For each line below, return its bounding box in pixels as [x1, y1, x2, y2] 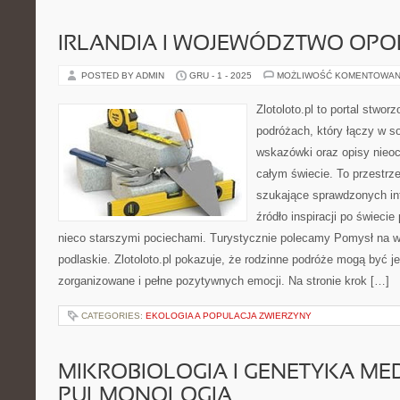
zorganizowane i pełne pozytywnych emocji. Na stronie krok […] [58, 274, 389, 287]
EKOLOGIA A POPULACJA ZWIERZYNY [146, 311, 312, 321]
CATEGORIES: [81, 311, 146, 321]
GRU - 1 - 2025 [189, 71, 252, 80]
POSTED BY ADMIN [81, 71, 167, 80]
